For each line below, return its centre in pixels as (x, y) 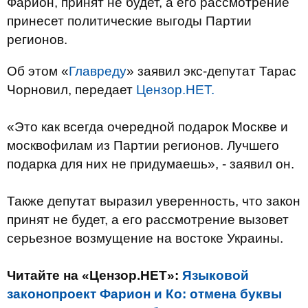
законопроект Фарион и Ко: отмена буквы (144, 294)
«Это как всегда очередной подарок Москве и (147, 127)
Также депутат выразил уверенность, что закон (154, 201)
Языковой (216, 275)
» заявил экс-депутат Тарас (211, 71)
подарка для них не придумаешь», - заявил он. (151, 164)
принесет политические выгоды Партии (129, 21)
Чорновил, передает (71, 90)
